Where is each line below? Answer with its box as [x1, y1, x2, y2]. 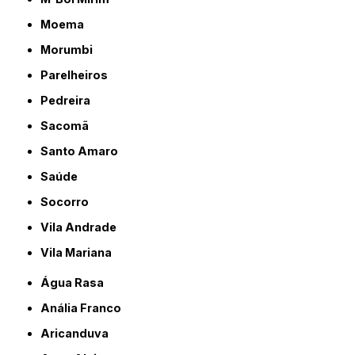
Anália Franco [50, 300, 122, 315]
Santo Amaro [48, 143, 119, 158]
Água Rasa [50, 275, 105, 289]
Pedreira [48, 93, 91, 107]
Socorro [48, 194, 90, 208]
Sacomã [48, 118, 90, 132]
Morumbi [51, 42, 94, 56]
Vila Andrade [49, 219, 117, 234]
